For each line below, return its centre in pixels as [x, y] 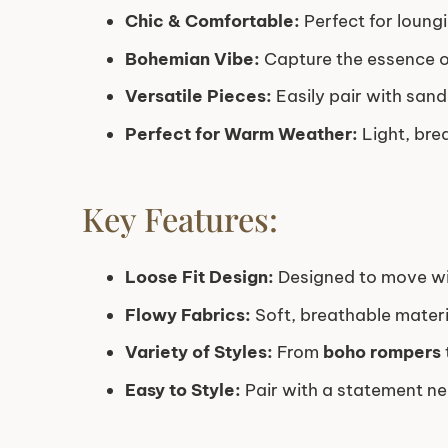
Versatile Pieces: [198, 96]
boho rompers [381, 352]
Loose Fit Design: [199, 277]
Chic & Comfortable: [212, 21]
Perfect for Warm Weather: [241, 133]
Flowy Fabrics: [187, 314]
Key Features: [180, 218]
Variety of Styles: [198, 352]
